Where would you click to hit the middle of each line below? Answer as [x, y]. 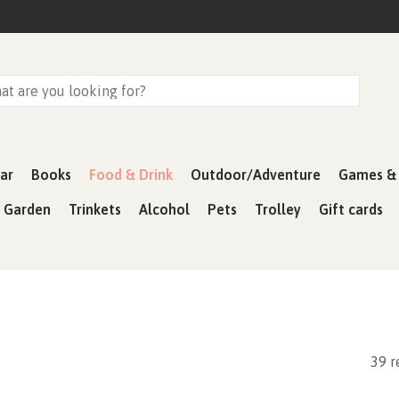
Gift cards [351, 209]
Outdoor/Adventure [256, 175]
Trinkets [95, 209]
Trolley [278, 209]
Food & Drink [131, 175]
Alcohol [164, 209]
